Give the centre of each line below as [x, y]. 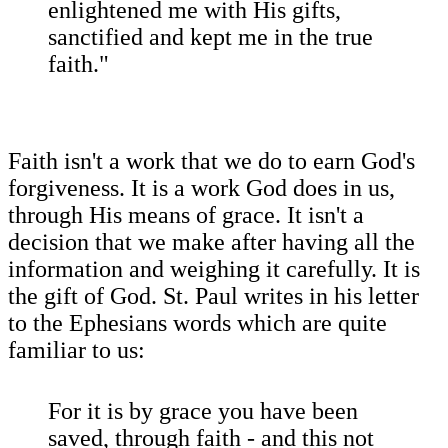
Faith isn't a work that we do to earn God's [211, 161]
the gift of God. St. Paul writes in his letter [213, 296]
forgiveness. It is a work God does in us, [201, 188]
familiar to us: [76, 350]
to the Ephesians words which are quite [197, 323]
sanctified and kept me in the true [210, 37]
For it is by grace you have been [203, 411]
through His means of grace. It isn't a [186, 215]
